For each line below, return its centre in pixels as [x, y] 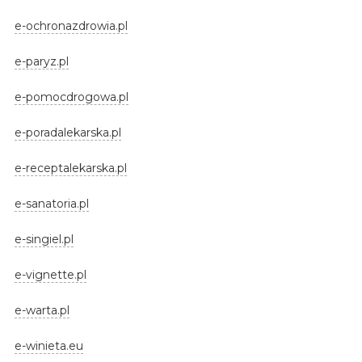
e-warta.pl [42, 310]
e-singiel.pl [44, 239]
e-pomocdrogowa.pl [71, 97]
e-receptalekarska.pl [70, 168]
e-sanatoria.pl [51, 203]
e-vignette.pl [50, 274]
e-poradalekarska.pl [67, 132]
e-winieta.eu [48, 345]
